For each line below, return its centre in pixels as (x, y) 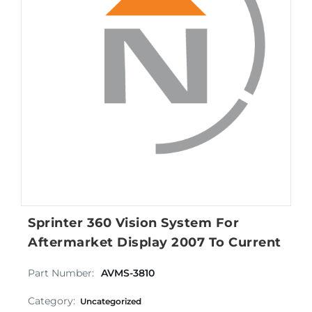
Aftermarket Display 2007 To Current (155, 242)
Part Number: (61, 273)
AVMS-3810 (128, 273)
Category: (52, 301)
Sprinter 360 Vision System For (133, 223)
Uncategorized (111, 301)
